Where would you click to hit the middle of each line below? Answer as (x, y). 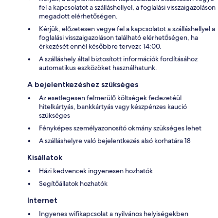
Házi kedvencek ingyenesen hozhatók (96, 171)
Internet (42, 200)
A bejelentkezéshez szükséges (83, 85)
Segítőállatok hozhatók (73, 184)
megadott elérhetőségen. (78, 16)
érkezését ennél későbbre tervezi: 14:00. (100, 46)
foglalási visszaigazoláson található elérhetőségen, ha (118, 38)
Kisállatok (45, 158)
